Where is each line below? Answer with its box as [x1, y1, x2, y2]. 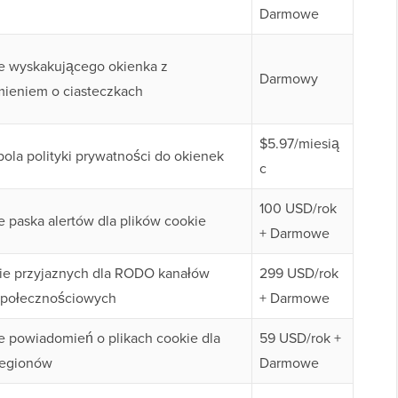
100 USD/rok [259, 198, 337, 219]
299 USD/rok [259, 263, 338, 284]
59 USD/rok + [259, 328, 341, 349]
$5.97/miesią [259, 133, 339, 155]
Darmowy [259, 68, 318, 90]
